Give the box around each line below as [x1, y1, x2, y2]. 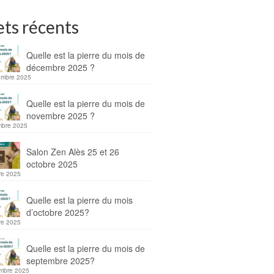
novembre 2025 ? [26, 109, 95, 122]
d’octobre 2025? [26, 206, 89, 218]
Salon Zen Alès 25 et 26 [26, 146, 119, 158]
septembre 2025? [26, 254, 95, 267]
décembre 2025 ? [26, 61, 95, 73]
